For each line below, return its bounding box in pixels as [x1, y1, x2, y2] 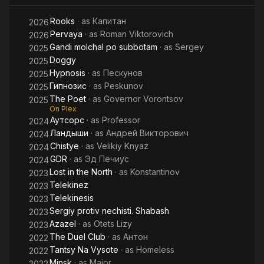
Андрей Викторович [106, 128, 189, 138]
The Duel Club [49, 232, 105, 242]
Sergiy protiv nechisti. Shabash [49, 206, 169, 216]
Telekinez [49, 180, 88, 190]
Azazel [49, 219, 76, 229]
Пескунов [103, 68, 143, 78]
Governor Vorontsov [104, 94, 183, 104]
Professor [102, 115, 140, 125]
